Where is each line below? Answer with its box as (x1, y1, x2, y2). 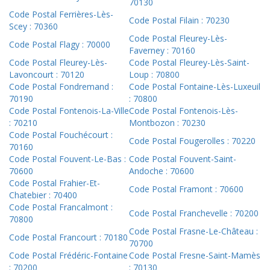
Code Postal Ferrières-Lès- (9, 8, 113, 20)
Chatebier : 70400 (9, 189, 77, 201)
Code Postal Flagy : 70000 (9, 39, 110, 51)
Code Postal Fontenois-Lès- (129, 105, 238, 117)
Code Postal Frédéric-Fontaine (9, 250, 128, 262)
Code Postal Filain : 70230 (129, 14, 230, 27)
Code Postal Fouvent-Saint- (129, 153, 236, 165)
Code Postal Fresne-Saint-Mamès (129, 250, 260, 262)
